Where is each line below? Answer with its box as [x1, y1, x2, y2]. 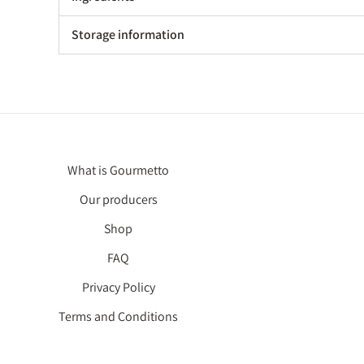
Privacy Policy [81, 279, 155, 296]
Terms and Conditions [58, 308, 178, 325]
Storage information [71, 26, 184, 43]
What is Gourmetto [67, 162, 169, 179]
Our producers [79, 191, 158, 208]
